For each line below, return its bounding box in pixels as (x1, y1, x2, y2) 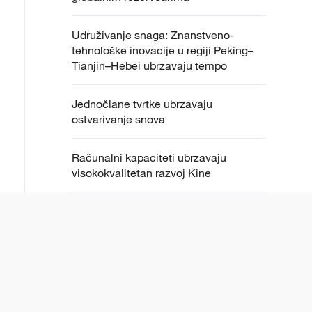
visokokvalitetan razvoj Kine (72, 166, 211, 180)
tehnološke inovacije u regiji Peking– (72, 43, 253, 58)
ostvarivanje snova (72, 112, 165, 127)
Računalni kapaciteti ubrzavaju (72, 150, 226, 165)
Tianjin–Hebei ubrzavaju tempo (72, 58, 227, 73)
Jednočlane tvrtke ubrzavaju (72, 97, 212, 111)
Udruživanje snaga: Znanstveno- (72, 28, 234, 42)
